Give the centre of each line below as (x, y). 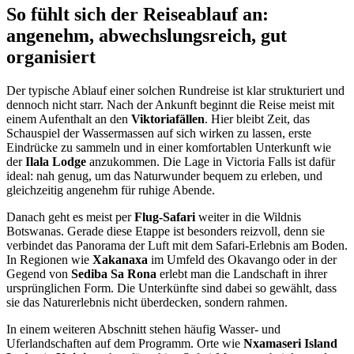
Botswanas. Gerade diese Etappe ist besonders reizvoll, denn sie (166, 232)
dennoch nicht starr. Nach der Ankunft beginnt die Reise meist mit (170, 105)
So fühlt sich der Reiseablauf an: (137, 15)
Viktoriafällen (168, 119)
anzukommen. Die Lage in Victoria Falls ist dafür (211, 162)
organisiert (51, 57)
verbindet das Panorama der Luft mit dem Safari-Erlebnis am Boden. (177, 246)
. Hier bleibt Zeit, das (257, 119)
